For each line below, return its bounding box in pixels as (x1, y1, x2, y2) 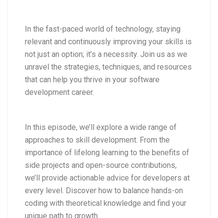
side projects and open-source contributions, (25, 161, 177, 170)
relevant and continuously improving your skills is (25, 37, 192, 47)
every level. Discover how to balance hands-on (25, 186, 183, 196)
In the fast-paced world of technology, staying (25, 24, 181, 34)
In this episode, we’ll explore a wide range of (25, 123, 177, 132)
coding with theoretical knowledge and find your (25, 199, 186, 208)
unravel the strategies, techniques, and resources (25, 62, 192, 72)
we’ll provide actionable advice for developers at (25, 173, 190, 183)
